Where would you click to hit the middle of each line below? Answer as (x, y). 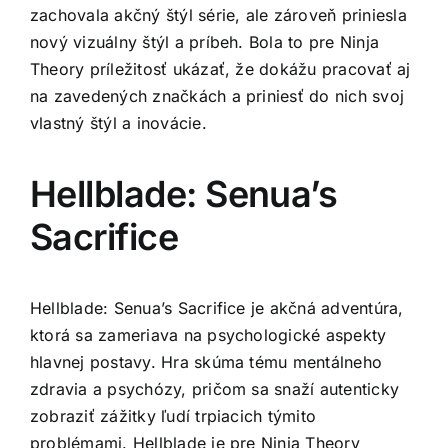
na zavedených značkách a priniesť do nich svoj (217, 95)
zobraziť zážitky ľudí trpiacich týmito (173, 415)
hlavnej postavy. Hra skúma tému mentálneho (206, 361)
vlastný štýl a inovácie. (118, 122)
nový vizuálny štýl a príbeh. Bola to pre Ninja (205, 41)
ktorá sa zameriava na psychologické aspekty (208, 334)
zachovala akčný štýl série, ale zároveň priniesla (218, 14)
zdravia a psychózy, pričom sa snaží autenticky (215, 388)
